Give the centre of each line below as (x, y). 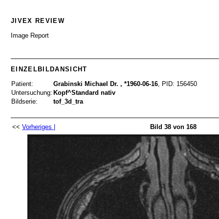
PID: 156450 (179, 84)
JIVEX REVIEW (38, 21)
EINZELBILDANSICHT (49, 69)
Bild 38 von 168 (173, 127)
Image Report (30, 35)
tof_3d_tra (68, 102)
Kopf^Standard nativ (84, 93)
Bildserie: (24, 102)
